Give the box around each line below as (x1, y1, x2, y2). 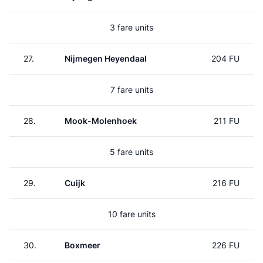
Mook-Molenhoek (65, 116, 137, 126)
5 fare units (110, 147, 153, 157)
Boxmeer (65, 240, 100, 250)
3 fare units (110, 22, 153, 32)
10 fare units (107, 209, 156, 219)
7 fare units (110, 85, 153, 95)
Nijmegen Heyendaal (65, 53, 147, 63)
